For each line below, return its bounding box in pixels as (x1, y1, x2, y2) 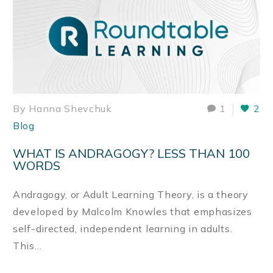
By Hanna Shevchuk (13, 102, 112, 115)
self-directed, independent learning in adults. (13, 222, 233, 235)
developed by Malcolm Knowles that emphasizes (13, 205, 252, 218)
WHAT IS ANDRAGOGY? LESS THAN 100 (13, 146, 250, 161)
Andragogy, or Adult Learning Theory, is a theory (13, 188, 249, 200)
